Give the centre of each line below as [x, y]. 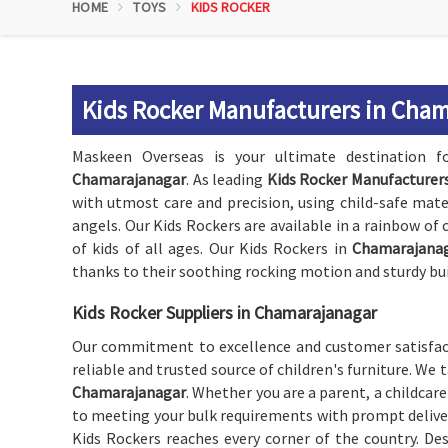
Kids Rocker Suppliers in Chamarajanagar [224, 312]
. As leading [226, 179]
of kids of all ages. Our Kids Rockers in [212, 248]
